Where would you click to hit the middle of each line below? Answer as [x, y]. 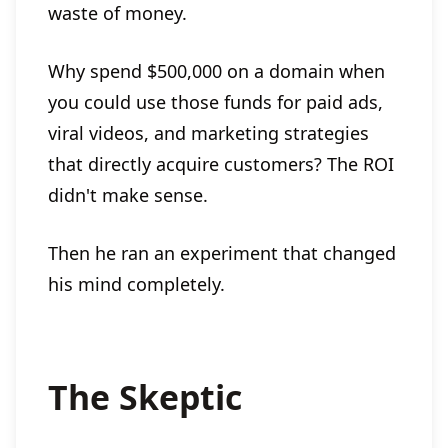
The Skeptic [145, 396]
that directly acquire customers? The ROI [221, 164]
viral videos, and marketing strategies [208, 133]
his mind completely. [136, 284]
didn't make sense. [128, 195]
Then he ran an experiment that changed [222, 253]
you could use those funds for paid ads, [215, 102]
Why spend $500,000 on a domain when [216, 71]
